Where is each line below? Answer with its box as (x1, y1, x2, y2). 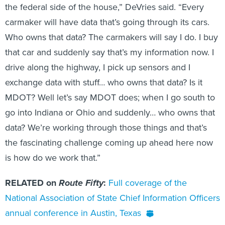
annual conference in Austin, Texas (5, 206, 141, 219)
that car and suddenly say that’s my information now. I (5, 46, 214, 59)
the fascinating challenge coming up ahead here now (5, 136, 213, 149)
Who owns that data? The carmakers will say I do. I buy (5, 31, 218, 44)
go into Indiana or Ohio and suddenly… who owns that (5, 106, 215, 119)
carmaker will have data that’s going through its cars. (5, 16, 209, 29)
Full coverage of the (108, 176, 187, 189)
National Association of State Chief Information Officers (5, 191, 220, 204)
